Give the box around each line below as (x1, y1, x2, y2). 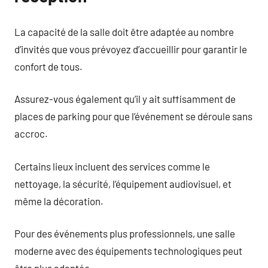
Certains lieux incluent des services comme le (14, 160, 210, 172)
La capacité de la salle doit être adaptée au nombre (14, 25, 234, 38)
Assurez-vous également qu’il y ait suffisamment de (14, 93, 236, 105)
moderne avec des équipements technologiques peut (14, 245, 242, 257)
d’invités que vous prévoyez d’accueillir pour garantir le (14, 42, 247, 55)
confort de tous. (14, 60, 83, 72)
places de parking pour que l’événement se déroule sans (14, 110, 252, 122)
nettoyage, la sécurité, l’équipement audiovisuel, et (14, 177, 232, 190)
